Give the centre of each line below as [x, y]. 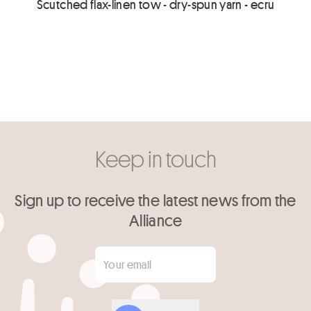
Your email [37, 255]
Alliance [155, 220]
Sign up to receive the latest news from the [155, 200]
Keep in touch [155, 158]
